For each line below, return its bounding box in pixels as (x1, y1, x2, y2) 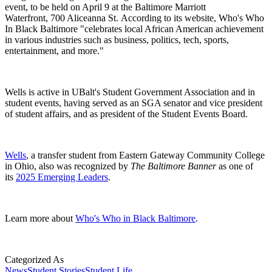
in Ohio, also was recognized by (5, 161, 128, 172)
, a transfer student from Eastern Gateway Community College (26, 150, 265, 161)
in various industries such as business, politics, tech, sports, (5, 35, 229, 46)
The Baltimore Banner (131, 161, 216, 172)
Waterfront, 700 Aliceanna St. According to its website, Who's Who (5, 13, 264, 24)
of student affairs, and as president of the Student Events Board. (5, 109, 248, 120)
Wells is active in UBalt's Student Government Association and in (5, 87, 255, 98)
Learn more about (5, 213, 73, 224)
